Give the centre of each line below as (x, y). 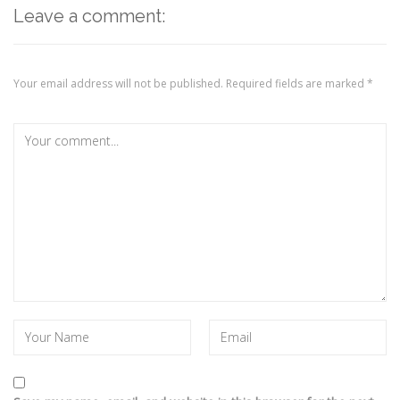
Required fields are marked (296, 83)
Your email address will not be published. (118, 83)
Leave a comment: (89, 16)
